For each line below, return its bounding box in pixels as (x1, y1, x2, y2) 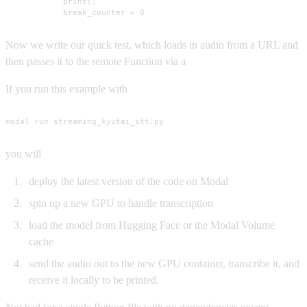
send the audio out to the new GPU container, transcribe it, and (29, 257, 299, 269)
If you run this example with (5, 82, 127, 95)
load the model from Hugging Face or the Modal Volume (29, 219, 275, 231)
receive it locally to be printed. (29, 273, 159, 286)
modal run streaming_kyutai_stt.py (5, 116, 164, 127)
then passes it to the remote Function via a (5, 55, 186, 67)
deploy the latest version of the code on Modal (29, 175, 228, 187)
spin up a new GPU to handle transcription (29, 197, 213, 209)
